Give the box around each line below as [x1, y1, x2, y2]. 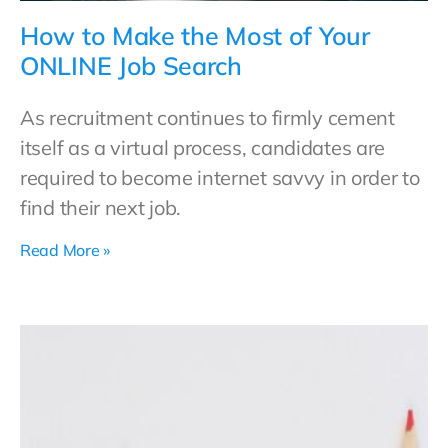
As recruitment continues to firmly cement [20, 105, 395, 130]
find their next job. [20, 195, 181, 220]
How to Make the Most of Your [20, 20, 370, 51]
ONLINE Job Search [20, 50, 242, 81]
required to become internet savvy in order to [20, 165, 420, 190]
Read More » [20, 240, 110, 260]
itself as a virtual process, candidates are [20, 135, 386, 160]
